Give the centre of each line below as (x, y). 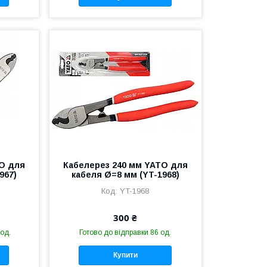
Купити (125, 255)
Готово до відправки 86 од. (125, 232)
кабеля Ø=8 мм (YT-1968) (125, 174)
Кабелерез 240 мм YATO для (125, 165)
